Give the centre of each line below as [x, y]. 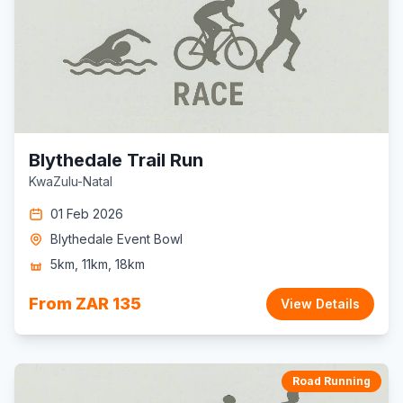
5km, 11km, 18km [98, 264]
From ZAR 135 [85, 304]
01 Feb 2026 [87, 214]
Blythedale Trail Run [116, 160]
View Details [320, 304]
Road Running [331, 381]
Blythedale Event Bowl [116, 239]
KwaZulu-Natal [71, 181]
